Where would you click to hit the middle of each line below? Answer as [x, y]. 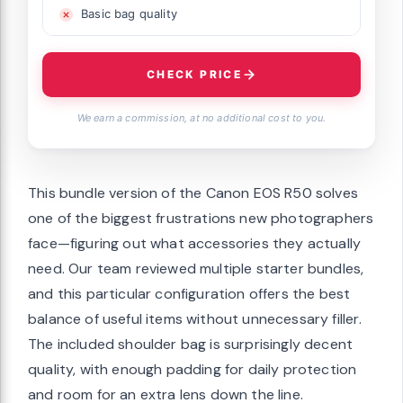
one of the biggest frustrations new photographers [201, 218]
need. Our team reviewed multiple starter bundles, [196, 268]
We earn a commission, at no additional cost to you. [201, 117]
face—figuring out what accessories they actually [195, 243]
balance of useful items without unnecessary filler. [195, 318]
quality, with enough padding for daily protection [193, 369]
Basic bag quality [129, 13]
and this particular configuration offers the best [189, 293]
